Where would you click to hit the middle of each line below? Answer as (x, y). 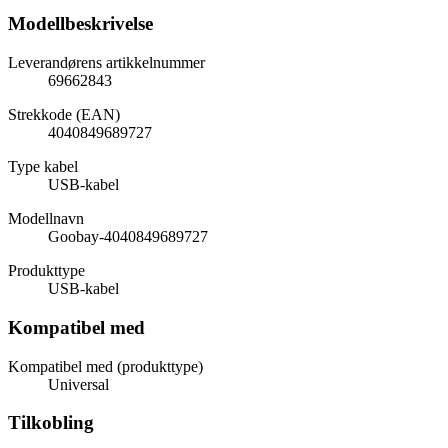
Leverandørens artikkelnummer (106, 63)
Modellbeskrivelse (80, 24)
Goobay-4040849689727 (128, 237)
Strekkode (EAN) (64, 115)
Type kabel (43, 167)
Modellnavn (46, 219)
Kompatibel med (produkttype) (105, 366)
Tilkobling (51, 423)
